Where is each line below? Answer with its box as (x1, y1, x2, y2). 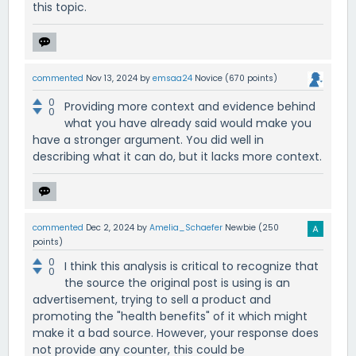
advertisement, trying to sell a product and (33, 292, 271, 308)
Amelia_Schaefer (149, 222, 222, 234)
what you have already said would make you (64, 115, 311, 132)
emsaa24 (153, 72, 192, 85)
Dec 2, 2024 (86, 222, 134, 234)
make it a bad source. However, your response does (33, 325, 319, 342)
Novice (195, 72, 222, 85)
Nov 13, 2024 (86, 72, 137, 85)
